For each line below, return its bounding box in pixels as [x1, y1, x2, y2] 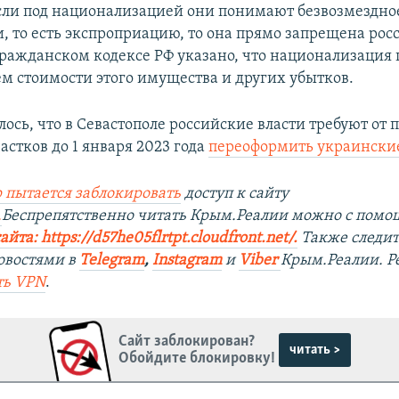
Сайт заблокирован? [118, 332, 256, 350]
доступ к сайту [181, 185, 289, 203]
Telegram [79, 252, 145, 270]
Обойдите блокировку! [118, 349, 276, 367]
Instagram [152, 252, 223, 270]
